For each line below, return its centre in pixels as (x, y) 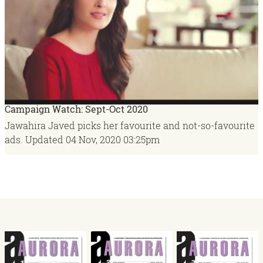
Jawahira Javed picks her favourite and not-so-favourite (130, 126)
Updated (44, 140)
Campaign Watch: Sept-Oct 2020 (76, 109)
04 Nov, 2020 (93, 140)
